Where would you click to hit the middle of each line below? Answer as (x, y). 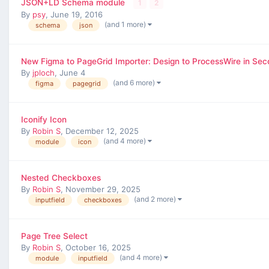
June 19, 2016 (77, 14)
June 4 (72, 72)
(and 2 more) (156, 199)
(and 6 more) (135, 82)
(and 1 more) (126, 24)
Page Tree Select (54, 236)
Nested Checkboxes (61, 177)
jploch (44, 72)
